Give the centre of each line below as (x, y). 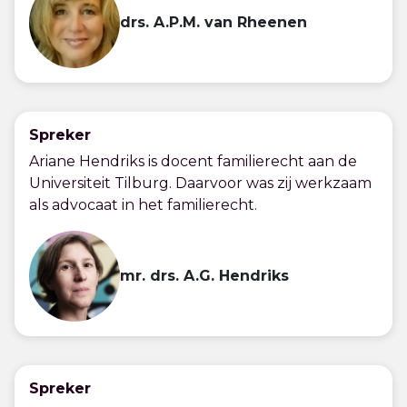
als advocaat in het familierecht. (143, 205)
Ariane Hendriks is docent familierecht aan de (193, 161)
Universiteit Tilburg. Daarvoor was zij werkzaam (200, 183)
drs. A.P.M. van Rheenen (213, 22)
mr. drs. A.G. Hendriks (204, 276)
